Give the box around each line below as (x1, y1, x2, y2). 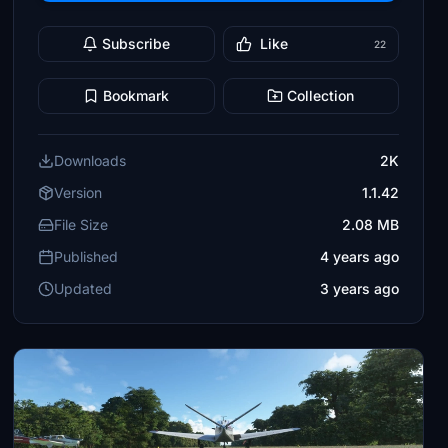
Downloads (54, 152, 127, 169)
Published (54, 248, 119, 265)
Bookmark (103, 87, 170, 104)
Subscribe (102, 35, 171, 52)
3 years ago (319, 280, 399, 297)
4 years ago (319, 248, 399, 265)
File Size (54, 216, 109, 233)
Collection (287, 87, 355, 104)
